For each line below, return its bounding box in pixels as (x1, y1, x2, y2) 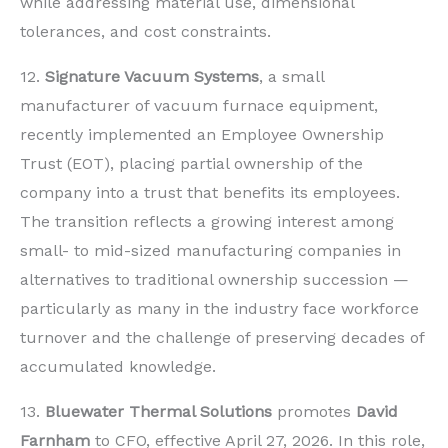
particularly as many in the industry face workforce (20, 298, 419, 318)
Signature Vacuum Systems (45, 66, 259, 86)
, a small (259, 66, 324, 86)
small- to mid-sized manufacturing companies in (20, 240, 401, 260)
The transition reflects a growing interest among (20, 211, 394, 231)
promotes (272, 401, 356, 421)
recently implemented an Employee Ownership (20, 124, 384, 144)
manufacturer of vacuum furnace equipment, (20, 95, 378, 115)
